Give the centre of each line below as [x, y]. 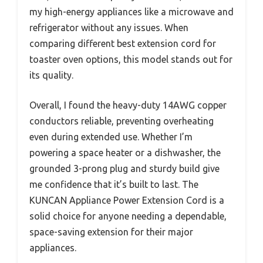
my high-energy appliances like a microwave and [131, 11]
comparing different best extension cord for [123, 43]
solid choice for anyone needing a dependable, [128, 216]
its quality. [51, 75]
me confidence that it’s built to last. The [114, 184]
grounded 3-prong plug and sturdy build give [124, 168]
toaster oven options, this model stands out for [131, 59]
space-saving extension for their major [111, 232]
